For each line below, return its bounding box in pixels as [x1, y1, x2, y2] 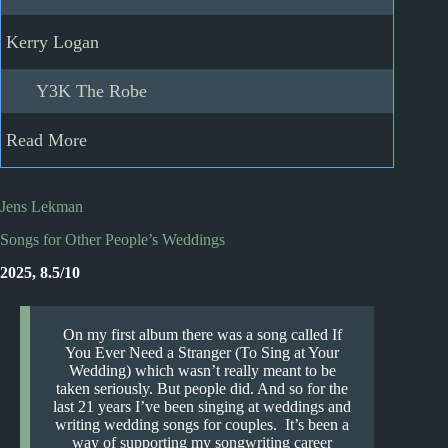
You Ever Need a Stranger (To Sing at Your [65, 343, 340, 361]
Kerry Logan [6, 32, 99, 52]
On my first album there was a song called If [62, 325, 342, 343]
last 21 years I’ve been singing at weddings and [53, 397, 352, 415]
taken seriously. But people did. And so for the [56, 379, 349, 397]
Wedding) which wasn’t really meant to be [68, 361, 336, 379]
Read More [6, 130, 87, 150]
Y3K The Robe [36, 81, 147, 101]
